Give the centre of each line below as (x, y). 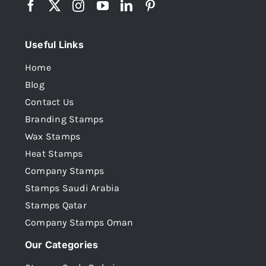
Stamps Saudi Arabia (72, 188)
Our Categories (62, 244)
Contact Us (50, 102)
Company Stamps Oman (79, 222)
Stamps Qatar (56, 205)
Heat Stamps (54, 153)
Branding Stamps (64, 119)
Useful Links (54, 44)
